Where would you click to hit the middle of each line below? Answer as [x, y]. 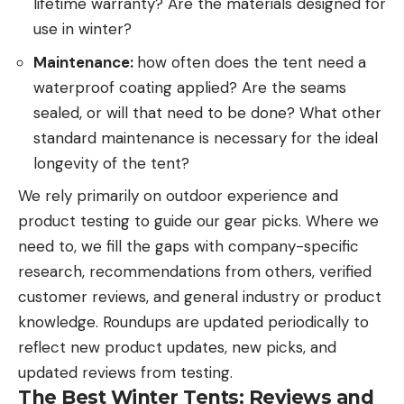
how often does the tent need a [252, 62]
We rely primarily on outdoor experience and [178, 196]
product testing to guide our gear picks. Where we [198, 221]
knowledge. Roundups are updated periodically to [193, 322]
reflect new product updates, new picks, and [177, 348]
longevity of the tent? [111, 163]
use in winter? [83, 29]
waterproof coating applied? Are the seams [190, 87]
